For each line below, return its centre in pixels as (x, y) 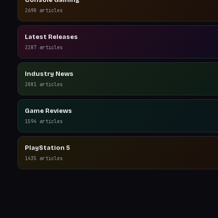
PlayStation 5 (47, 148)
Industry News (49, 74)
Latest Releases (51, 37)
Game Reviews (48, 111)
